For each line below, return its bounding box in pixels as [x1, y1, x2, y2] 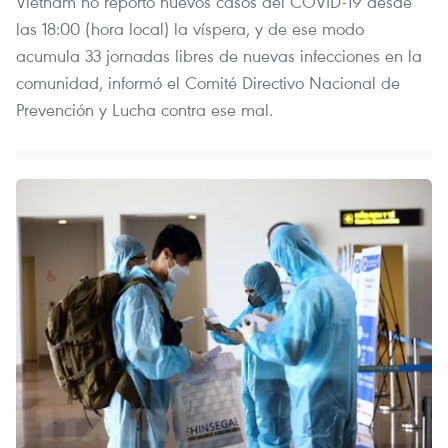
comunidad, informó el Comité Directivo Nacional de [16, 70, 400, 94]
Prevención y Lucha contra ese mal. [16, 97, 273, 121]
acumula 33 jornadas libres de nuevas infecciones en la [16, 43, 422, 67]
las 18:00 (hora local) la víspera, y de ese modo [16, 16, 364, 40]
